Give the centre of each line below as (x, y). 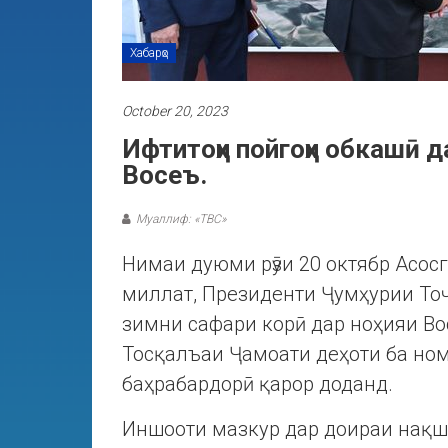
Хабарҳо (149, 53)
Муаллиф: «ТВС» (181, 219)
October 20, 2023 (175, 111)
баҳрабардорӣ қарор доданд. (257, 384)
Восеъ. (164, 175)
